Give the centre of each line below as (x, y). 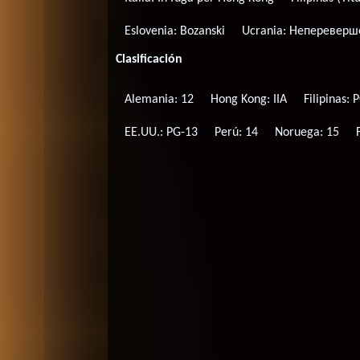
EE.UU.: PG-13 (161, 133)
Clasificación (149, 59)
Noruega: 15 (307, 133)
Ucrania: (266, 32)
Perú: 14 (237, 133)
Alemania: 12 (159, 100)
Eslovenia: (152, 32)
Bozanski (202, 32)
